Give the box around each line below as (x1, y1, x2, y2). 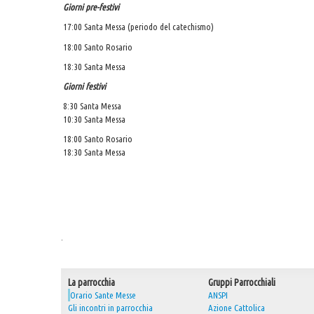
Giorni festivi (63, 81, 107, 91)
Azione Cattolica (208, 303, 265, 313)
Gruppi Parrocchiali (208, 277, 275, 288)
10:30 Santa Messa (63, 114, 126, 124)
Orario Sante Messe (70, 290, 136, 300)
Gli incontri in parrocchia (68, 303, 153, 313)
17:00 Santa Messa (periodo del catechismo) (63, 22, 214, 32)
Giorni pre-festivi (63, 2, 120, 13)
